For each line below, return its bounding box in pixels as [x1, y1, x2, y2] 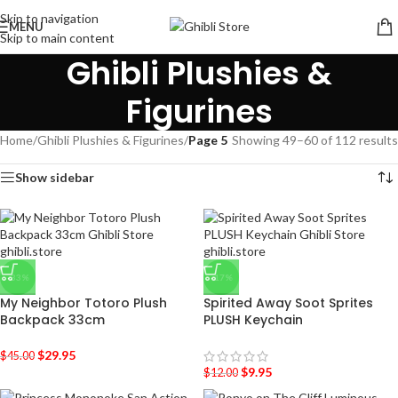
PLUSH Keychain [203, 311, 303, 329]
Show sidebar [15, 170, 94, 185]
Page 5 [188, 132, 227, 147]
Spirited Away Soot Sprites [203, 294, 373, 312]
